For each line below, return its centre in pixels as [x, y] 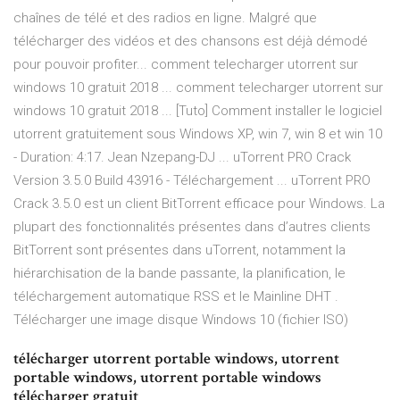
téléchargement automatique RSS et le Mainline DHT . [176, 297]
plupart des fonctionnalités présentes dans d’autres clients [192, 227]
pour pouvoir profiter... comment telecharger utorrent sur [186, 65]
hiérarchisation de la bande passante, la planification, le [179, 274]
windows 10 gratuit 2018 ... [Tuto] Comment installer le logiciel [198, 111]
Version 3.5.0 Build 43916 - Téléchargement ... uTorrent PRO [192, 181]
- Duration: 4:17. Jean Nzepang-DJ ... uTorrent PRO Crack [182, 158]
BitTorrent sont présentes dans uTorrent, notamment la [179, 250]
